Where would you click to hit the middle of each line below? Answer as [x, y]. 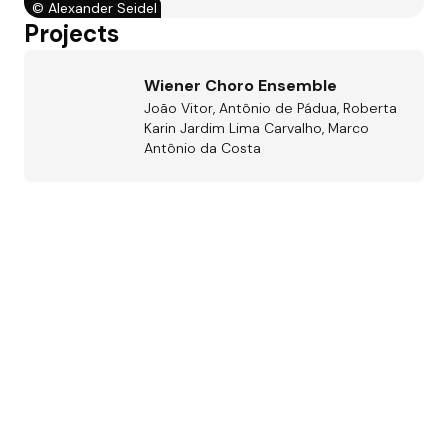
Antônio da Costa [202, 147]
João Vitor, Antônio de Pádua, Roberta [270, 107]
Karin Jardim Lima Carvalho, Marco [256, 127]
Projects [71, 33]
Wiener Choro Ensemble [240, 85]
